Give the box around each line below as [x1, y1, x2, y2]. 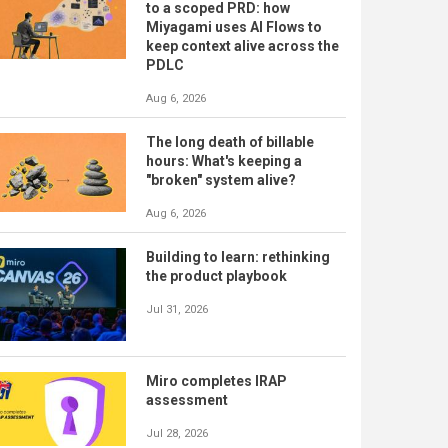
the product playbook [146, 268, 287, 284]
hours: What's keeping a [146, 153, 302, 169]
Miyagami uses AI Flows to [146, 19, 322, 35]
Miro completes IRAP [146, 373, 287, 390]
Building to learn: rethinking [146, 249, 330, 265]
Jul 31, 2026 [146, 303, 208, 316]
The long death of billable [146, 134, 314, 150]
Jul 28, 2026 [146, 427, 208, 441]
